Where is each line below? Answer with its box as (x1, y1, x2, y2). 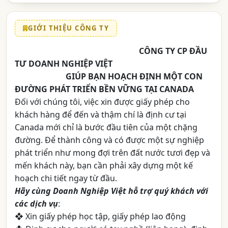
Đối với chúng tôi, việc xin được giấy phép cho (15, 96, 190, 107)
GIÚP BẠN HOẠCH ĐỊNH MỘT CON (66, 71, 203, 82)
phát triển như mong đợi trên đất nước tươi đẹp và (15, 147, 210, 158)
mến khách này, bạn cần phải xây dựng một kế (15, 160, 193, 171)
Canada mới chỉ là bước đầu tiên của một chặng (15, 122, 197, 133)
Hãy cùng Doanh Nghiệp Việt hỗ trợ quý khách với (15, 185, 208, 196)
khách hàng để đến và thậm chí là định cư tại (15, 109, 186, 120)
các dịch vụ (15, 198, 58, 209)
